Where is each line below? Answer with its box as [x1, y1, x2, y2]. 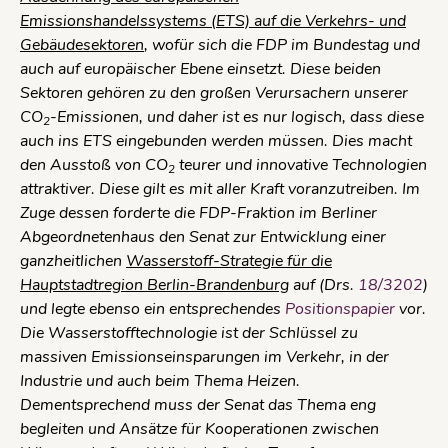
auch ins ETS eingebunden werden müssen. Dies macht [20, 129, 412, 152]
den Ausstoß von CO [20, 153, 168, 176]
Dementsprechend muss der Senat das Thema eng [20, 393, 376, 416]
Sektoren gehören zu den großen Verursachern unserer [20, 81, 408, 104]
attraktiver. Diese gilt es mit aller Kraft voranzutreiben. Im [20, 177, 420, 200]
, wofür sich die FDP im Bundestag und [144, 33, 420, 56]
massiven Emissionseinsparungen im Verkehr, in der [20, 345, 389, 368]
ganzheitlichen [20, 249, 126, 272]
